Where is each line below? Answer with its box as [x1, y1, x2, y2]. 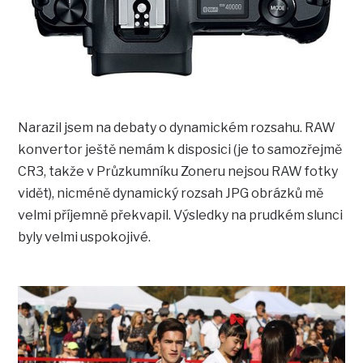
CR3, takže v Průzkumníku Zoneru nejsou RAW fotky [18, 163, 339, 179]
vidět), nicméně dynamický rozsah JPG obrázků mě [18, 185, 324, 201]
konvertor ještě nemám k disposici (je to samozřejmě [18, 141, 343, 157]
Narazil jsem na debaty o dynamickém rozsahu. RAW [18, 119, 336, 135]
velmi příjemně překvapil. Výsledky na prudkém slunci [18, 207, 344, 223]
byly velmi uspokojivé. [18, 228, 152, 245]
